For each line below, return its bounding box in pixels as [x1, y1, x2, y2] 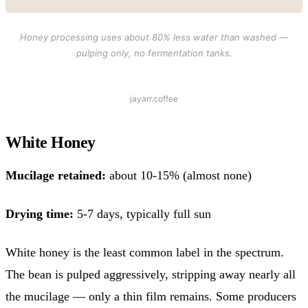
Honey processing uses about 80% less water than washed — [20, 31, 288, 43]
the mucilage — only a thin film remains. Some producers [5, 289, 296, 303]
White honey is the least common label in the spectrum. [5, 245, 284, 259]
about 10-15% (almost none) [106, 168, 252, 182]
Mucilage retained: [5, 168, 106, 182]
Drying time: [5, 206, 74, 221]
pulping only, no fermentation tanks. [76, 47, 232, 58]
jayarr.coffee [130, 93, 178, 104]
